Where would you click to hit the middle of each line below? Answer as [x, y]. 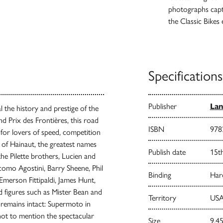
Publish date [167, 152]
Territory [162, 198]
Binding [160, 175]
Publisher [162, 106]
